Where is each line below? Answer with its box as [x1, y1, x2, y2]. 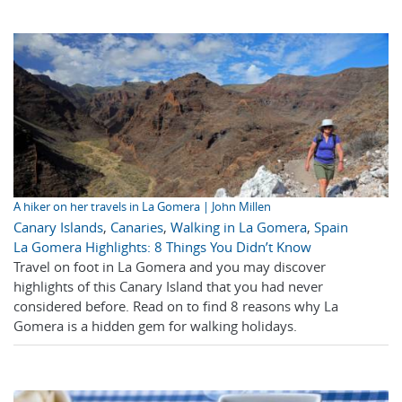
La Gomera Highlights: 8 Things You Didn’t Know [13, 238, 311, 257]
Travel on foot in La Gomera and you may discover [13, 258, 326, 276]
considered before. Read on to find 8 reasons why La [13, 297, 338, 316]
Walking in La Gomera [170, 218, 307, 237]
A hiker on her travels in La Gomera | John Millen [13, 199, 271, 215]
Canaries [110, 218, 163, 237]
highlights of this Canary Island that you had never [13, 277, 323, 296]
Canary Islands [13, 218, 103, 237]
